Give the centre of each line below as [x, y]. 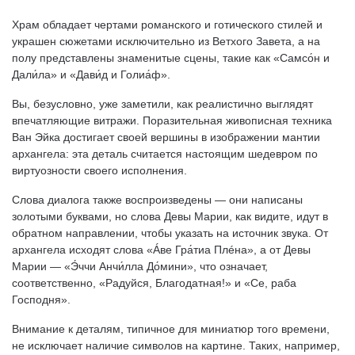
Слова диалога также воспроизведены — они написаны [157, 200]
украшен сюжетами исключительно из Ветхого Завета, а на [166, 41]
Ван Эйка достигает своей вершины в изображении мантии [166, 137]
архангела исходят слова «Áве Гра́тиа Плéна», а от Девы [161, 250]
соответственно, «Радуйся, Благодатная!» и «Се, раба [154, 283]
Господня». [41, 300]
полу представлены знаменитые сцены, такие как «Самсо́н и [171, 58]
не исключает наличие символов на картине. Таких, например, [176, 345]
